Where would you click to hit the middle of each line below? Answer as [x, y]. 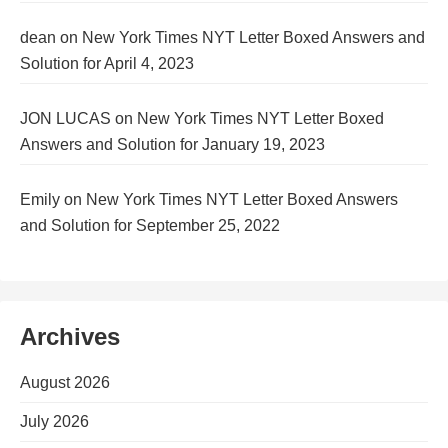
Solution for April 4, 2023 [107, 63]
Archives [70, 336]
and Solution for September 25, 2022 [150, 225]
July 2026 [54, 421]
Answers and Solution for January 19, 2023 [172, 144]
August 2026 [65, 382]
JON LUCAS [65, 118]
